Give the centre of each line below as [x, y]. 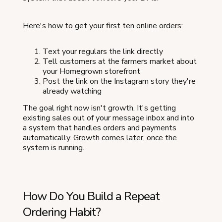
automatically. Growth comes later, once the [100, 138]
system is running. [54, 147]
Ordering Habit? [62, 212]
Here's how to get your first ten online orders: [103, 26]
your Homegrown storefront [91, 71]
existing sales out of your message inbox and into [109, 118]
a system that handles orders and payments [100, 128]
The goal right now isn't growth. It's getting [99, 108]
